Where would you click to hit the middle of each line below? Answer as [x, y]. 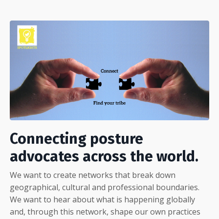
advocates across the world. [104, 157]
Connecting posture [77, 139]
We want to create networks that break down [93, 175]
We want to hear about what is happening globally [102, 200]
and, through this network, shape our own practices [105, 212]
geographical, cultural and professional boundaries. [105, 187]
